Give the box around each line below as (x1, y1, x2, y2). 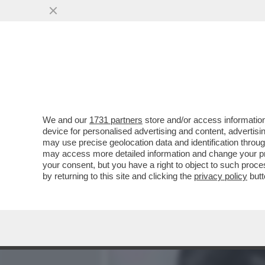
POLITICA (216, 68, 258, 82)
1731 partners (89, 115, 143, 125)
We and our (43, 115, 89, 125)
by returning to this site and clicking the (43, 171, 194, 181)
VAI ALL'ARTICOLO (125, 155, 209, 165)
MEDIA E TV (151, 68, 201, 82)
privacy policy (194, 171, 247, 181)
